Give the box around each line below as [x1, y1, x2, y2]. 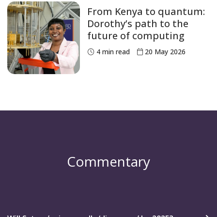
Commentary [67, 152, 150, 171]
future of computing [87, 29, 185, 43]
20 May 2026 [145, 47, 186, 57]
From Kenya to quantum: [87, 5, 205, 18]
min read [100, 47, 130, 57]
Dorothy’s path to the [87, 17, 188, 31]
